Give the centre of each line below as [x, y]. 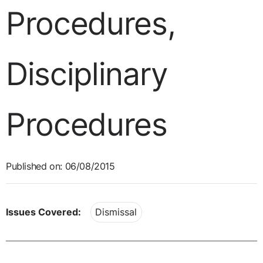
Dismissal [116, 212]
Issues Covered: [43, 212]
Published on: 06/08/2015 [60, 166]
